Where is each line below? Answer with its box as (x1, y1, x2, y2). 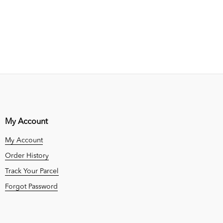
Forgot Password (5, 183, 58, 190)
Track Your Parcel (5, 167, 59, 175)
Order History (5, 152, 49, 159)
